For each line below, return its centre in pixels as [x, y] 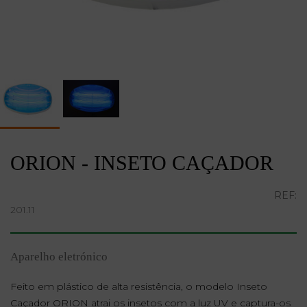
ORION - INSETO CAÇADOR [142, 162]
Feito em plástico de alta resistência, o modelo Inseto [139, 286]
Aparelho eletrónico [59, 256]
